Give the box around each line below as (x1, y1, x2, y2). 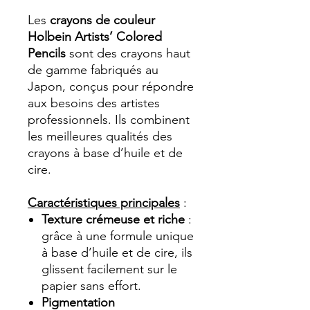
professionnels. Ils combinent (28, 112, 190, 128)
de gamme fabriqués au (28, 62, 158, 78)
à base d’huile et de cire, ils (42, 245, 192, 261)
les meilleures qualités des (28, 129, 172, 145)
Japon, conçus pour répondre (28, 79, 194, 95)
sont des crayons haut (66, 46, 190, 62)
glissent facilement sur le (42, 262, 177, 277)
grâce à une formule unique (42, 228, 194, 244)
